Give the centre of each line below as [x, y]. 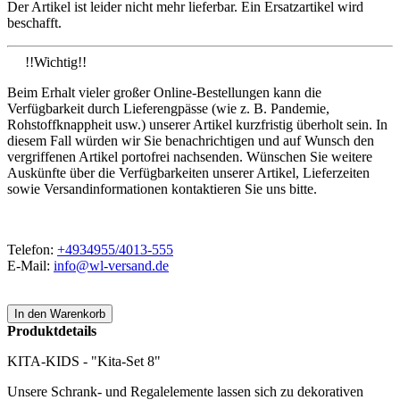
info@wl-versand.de [111, 266]
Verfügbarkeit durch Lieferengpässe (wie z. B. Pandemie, [168, 109]
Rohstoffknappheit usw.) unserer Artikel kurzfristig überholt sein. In [197, 125]
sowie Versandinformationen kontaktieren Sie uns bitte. [162, 189]
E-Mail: [30, 266]
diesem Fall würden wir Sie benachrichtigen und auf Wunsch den [191, 141]
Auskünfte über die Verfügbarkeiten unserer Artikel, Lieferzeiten [188, 173]
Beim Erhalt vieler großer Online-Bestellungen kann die [164, 93]
